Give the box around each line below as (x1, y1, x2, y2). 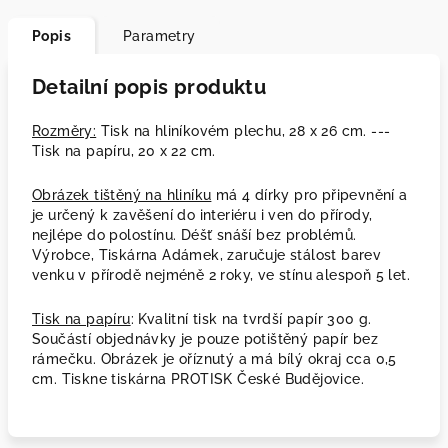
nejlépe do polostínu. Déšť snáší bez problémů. (32, 227, 357, 243)
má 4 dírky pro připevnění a (211, 187, 408, 203)
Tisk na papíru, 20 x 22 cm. (32, 143, 216, 159)
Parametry (123, 28, 196, 44)
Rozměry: (32, 123, 97, 139)
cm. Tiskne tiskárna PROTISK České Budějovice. (32, 371, 369, 387)
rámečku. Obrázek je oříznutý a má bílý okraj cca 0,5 (32, 351, 397, 367)
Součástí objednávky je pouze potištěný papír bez (32, 331, 379, 347)
